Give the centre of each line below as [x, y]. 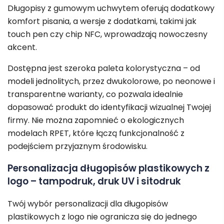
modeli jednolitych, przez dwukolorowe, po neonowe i [111, 81]
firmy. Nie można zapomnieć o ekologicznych [96, 120]
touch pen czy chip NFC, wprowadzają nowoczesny [107, 34]
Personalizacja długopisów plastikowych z [108, 168]
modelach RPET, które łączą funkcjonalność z [96, 133]
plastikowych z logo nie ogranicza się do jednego [102, 217]
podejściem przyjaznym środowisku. [77, 146]
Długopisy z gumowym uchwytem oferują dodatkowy [111, 8]
